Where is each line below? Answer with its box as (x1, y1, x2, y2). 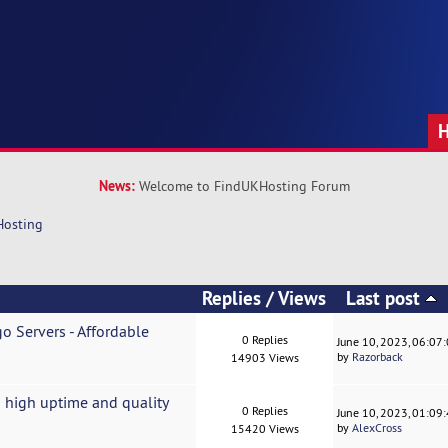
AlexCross (352, 420, 403, 436)
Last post (345, 286, 425, 312)
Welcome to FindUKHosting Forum (138, 177, 350, 195)
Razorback (352, 349, 404, 365)
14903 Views (230, 350, 299, 366)
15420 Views (230, 421, 299, 437)
